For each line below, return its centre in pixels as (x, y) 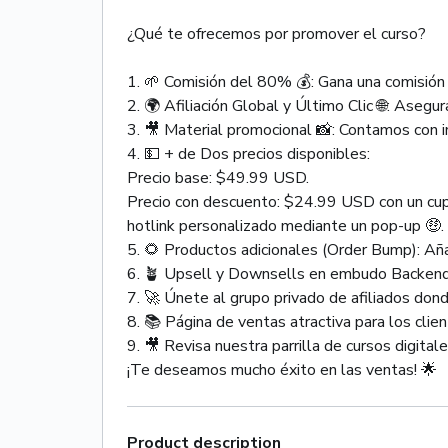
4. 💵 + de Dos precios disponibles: (248, 153)
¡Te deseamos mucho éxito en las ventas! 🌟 (282, 369)
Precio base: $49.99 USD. (218, 177)
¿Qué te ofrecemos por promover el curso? (276, 33)
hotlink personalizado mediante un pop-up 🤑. (285, 225)
